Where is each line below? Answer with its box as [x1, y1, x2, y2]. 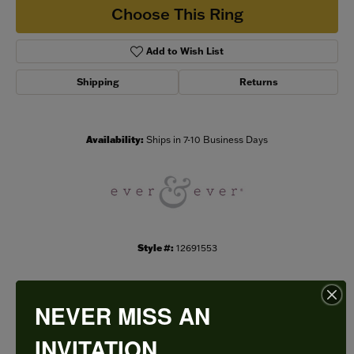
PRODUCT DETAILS [90, 311, 264, 336]
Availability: [86, 134, 144, 146]
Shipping [76, 76, 119, 88]
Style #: [137, 242, 174, 254]
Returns [239, 76, 278, 88]
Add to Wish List [146, 45, 224, 58]
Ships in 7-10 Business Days [146, 134, 268, 146]
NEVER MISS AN [35, 299, 210, 332]
